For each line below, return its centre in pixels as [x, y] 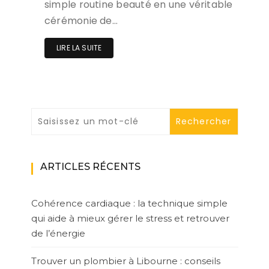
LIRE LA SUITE [79, 48]
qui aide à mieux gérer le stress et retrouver [130, 219]
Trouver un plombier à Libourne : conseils [125, 261]
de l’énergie [58, 234]
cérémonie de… [81, 21]
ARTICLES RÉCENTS [90, 167]
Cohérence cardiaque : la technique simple [129, 204]
